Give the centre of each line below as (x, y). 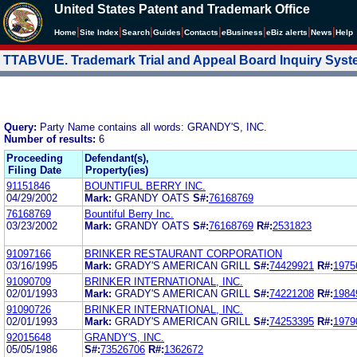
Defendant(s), (117, 158)
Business (245, 32)
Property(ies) (117, 170)
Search (136, 32)
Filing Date (35, 170)
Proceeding (35, 158)
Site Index (99, 32)
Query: (22, 127)
